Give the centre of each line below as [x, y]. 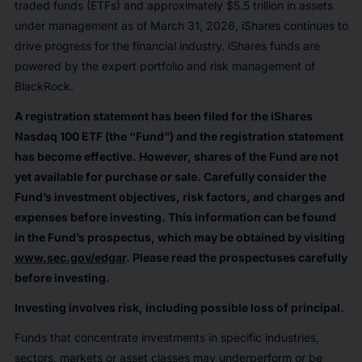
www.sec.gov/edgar [70, 258]
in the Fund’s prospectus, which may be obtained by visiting [179, 238]
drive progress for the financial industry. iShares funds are [167, 46]
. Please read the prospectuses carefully [236, 258]
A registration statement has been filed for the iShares [163, 116]
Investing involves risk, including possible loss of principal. [179, 308]
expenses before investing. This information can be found [175, 217]
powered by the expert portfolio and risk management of [164, 66]
